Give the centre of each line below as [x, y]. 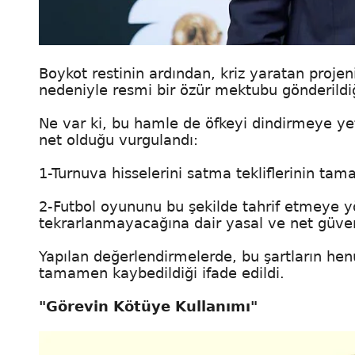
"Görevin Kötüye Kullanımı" [148, 306]
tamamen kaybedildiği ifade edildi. [162, 273]
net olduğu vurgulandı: [118, 139]
